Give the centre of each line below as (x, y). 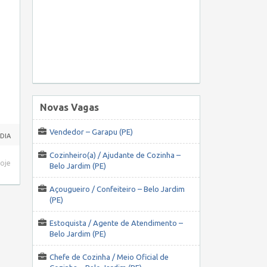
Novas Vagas (69, 108)
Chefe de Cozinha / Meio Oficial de (109, 257)
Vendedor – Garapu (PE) (91, 132)
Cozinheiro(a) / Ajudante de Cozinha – (115, 155)
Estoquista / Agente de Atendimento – (116, 223)
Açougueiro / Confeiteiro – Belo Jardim (117, 189)
